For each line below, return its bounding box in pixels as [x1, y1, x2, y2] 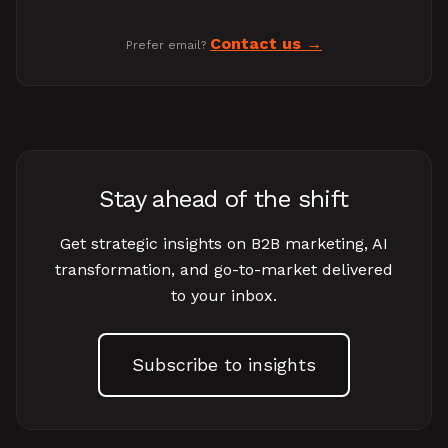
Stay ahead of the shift [99, 185, 349, 213]
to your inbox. [171, 286, 277, 305]
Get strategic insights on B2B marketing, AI [60, 234, 388, 253]
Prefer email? [126, 38, 210, 52]
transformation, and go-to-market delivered [55, 260, 393, 279]
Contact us [210, 34, 301, 53]
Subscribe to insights [132, 354, 316, 375]
